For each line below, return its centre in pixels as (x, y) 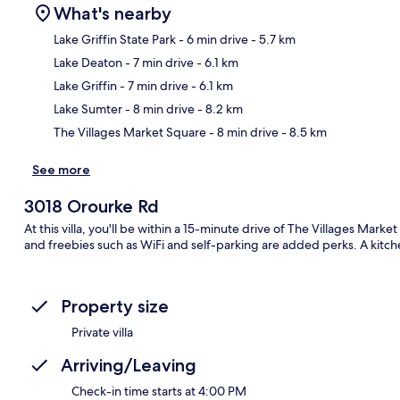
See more (61, 169)
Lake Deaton (88, 62)
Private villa (102, 332)
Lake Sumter (88, 108)
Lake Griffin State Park (115, 39)
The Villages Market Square (130, 132)
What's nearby (112, 13)
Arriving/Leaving (129, 365)
